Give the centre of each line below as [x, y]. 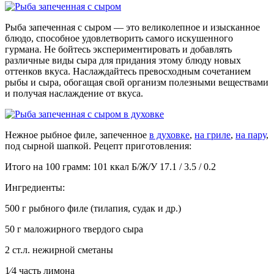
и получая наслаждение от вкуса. [74, 93]
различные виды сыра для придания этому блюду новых [123, 60]
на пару [251, 135]
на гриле [213, 135]
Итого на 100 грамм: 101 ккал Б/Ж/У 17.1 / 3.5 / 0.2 [110, 166]
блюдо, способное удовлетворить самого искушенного [119, 38]
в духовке [169, 135]
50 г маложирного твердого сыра [74, 229]
